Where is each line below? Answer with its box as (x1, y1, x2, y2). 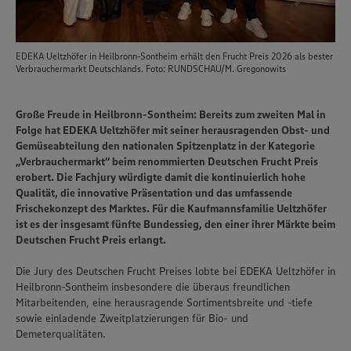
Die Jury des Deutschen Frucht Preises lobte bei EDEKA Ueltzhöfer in (16, 264, 335, 278)
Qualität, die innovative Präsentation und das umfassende (16, 186, 292, 200)
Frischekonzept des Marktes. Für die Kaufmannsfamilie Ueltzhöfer (16, 201, 327, 215)
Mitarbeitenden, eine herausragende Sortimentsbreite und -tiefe (16, 295, 313, 309)
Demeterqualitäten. (16, 327, 106, 341)
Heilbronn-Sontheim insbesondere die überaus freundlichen (16, 280, 290, 294)
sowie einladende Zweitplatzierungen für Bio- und (16, 311, 248, 325)
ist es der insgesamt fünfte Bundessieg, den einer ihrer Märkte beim (16, 217, 335, 231)
